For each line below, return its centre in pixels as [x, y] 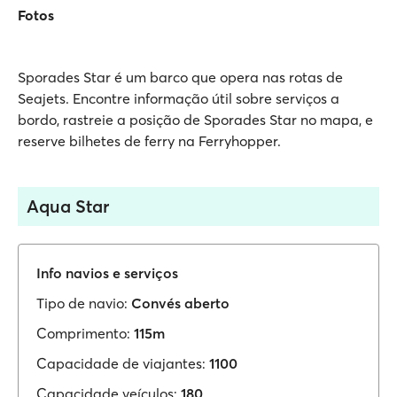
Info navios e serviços [107, 273]
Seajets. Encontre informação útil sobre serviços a [179, 98]
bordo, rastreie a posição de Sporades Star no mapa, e [195, 120]
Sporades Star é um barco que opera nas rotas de [180, 77]
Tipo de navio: [82, 303]
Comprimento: [83, 333]
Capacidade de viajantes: [121, 363]
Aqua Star [68, 206]
